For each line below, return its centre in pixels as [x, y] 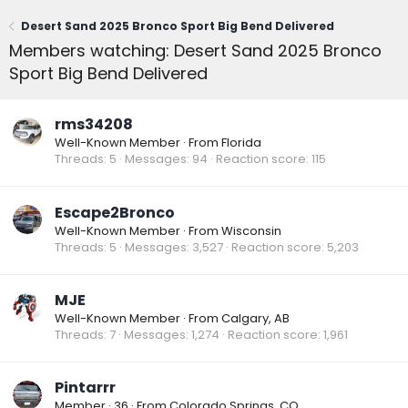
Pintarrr [85, 388]
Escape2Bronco [115, 212]
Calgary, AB [255, 318]
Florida [241, 143]
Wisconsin [251, 230]
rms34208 [94, 125]
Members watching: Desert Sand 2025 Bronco [195, 51]
